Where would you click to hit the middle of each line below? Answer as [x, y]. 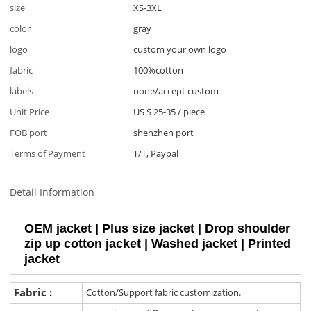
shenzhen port [164, 132]
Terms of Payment [48, 153]
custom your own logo [180, 49]
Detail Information [52, 192]
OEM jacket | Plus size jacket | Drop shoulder [158, 229]
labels [22, 91]
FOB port [29, 132]
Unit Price [30, 111]
